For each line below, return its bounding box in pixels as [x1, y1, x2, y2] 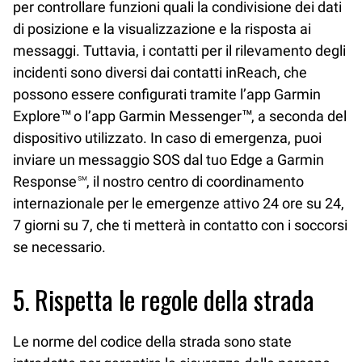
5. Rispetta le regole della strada [13, 280, 314, 318]
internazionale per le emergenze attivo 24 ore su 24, [13, 194, 344, 212]
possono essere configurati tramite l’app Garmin [13, 85, 321, 103]
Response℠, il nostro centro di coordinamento [13, 172, 304, 190]
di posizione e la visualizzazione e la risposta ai [13, 19, 311, 37]
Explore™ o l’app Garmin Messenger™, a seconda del [13, 107, 347, 124]
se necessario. [13, 238, 109, 255]
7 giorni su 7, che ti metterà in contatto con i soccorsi [13, 216, 347, 234]
